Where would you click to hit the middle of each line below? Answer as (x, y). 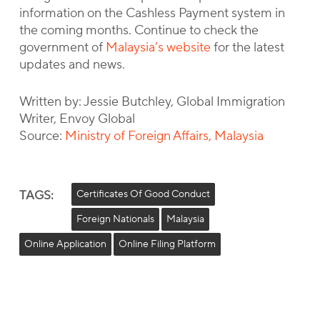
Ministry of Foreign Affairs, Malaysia (164, 136)
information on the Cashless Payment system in (152, 13)
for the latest (247, 47)
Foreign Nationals (115, 219)
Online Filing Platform (167, 244)
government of (62, 47)
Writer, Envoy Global (77, 119)
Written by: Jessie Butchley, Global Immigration (152, 102)
